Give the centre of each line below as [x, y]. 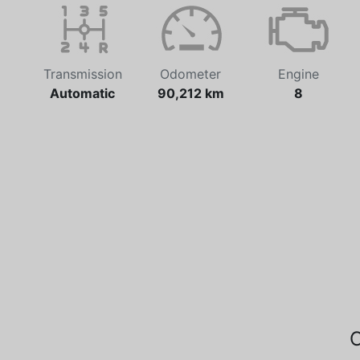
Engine [298, 74]
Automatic [82, 94]
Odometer [190, 74]
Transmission [82, 74]
